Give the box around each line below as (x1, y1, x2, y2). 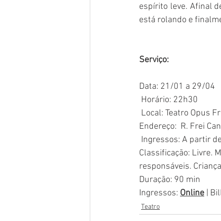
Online (180, 188, 204, 199)
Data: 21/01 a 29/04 (139, 81, 215, 92)
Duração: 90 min (139, 175, 200, 185)
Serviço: (139, 55, 169, 66)
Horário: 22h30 (141, 95, 198, 106)
